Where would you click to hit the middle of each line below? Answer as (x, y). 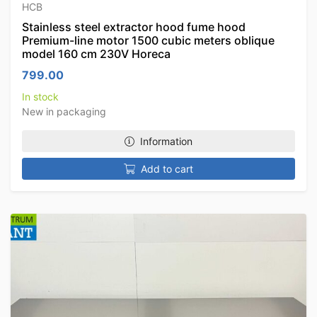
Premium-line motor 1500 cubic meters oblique (148, 40)
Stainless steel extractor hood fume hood (134, 27)
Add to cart (167, 169)
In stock (40, 97)
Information (166, 141)
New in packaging (64, 111)
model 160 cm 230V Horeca (96, 54)
